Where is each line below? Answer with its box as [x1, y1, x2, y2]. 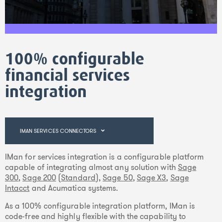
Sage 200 [22, 172, 56, 183]
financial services [5, 66, 130, 85]
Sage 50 [103, 172, 133, 183]
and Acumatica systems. [29, 182, 118, 194]
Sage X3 [136, 172, 166, 183]
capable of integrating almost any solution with [5, 162, 178, 173]
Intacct [5, 182, 30, 194]
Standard [61, 172, 96, 183]
